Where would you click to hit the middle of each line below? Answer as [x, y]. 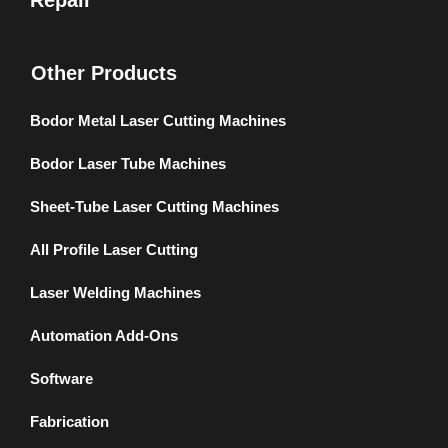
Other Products [104, 73]
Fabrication [69, 422]
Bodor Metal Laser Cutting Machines [158, 121]
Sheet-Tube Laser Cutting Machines [154, 207]
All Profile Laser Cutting [114, 250]
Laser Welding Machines [115, 293]
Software [61, 379]
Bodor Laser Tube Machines [128, 164]
